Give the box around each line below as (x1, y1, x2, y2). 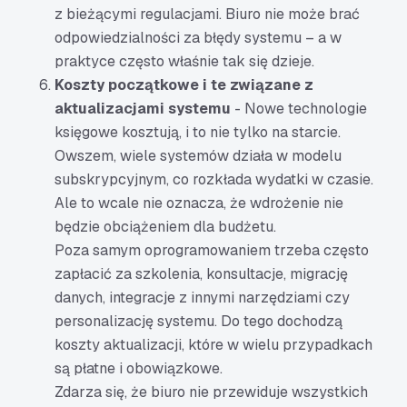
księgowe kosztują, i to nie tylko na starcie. (55, 123, 341, 142)
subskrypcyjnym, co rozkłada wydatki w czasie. (55, 170, 373, 189)
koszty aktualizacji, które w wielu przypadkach (55, 335, 372, 354)
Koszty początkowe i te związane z (55, 75, 313, 94)
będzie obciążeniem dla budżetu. (55, 217, 276, 236)
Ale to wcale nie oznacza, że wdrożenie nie (55, 194, 343, 213)
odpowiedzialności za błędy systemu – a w (55, 28, 342, 47)
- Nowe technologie (231, 99, 367, 118)
